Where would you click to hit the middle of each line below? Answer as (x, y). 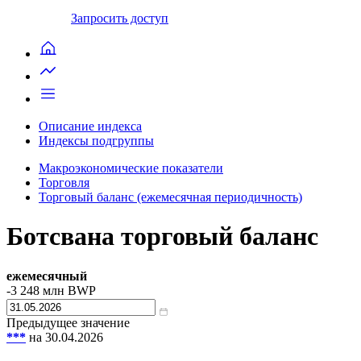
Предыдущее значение (68, 322)
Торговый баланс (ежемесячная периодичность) (170, 197)
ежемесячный (47, 276)
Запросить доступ (120, 18)
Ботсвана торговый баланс (162, 237)
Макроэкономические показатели (131, 168)
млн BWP (68, 290)
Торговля (64, 182)
